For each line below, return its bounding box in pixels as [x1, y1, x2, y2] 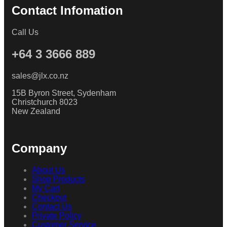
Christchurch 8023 [12, 98, 78, 107]
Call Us [12, 28, 41, 37]
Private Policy [32, 211, 82, 220]
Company [12, 141, 67, 156]
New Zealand [12, 107, 60, 116]
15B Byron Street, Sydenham [12, 89, 116, 98]
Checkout [32, 193, 66, 202]
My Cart [32, 184, 60, 193]
